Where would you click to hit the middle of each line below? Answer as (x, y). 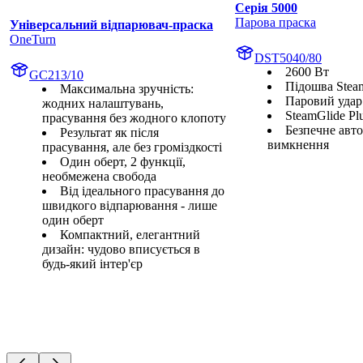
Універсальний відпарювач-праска (111, 25)
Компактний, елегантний (130, 235)
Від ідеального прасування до (142, 191)
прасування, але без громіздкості (132, 147)
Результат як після (109, 133)
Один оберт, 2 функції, (123, 162)
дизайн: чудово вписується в (121, 250)
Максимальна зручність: (127, 89)
